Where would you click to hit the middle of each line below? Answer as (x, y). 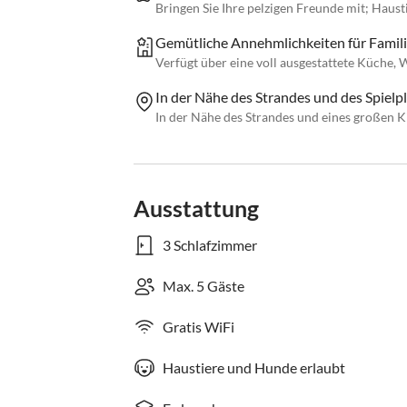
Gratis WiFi (199, 327)
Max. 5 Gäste (203, 286)
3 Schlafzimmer (210, 245)
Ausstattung (196, 208)
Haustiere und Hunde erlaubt (254, 368)
